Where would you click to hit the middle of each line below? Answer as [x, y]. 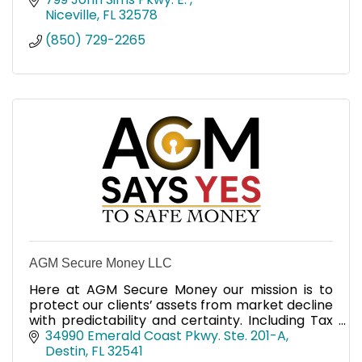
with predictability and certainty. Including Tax [181, 320]
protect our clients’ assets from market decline [181, 305]
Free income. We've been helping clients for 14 [181, 335]
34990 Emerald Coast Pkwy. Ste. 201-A [166, 336]
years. [48, 351]
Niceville [71, 15]
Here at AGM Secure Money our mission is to [181, 289]
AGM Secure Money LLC [101, 263]
